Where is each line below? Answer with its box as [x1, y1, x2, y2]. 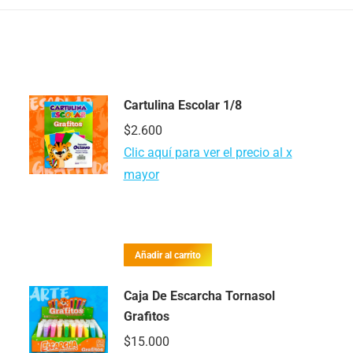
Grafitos [123, 308, 169, 324]
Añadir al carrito [134, 249, 201, 261]
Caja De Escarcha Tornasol [123, 288, 275, 303]
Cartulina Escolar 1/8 [123, 98, 242, 113]
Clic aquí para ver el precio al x [123, 145, 292, 161]
